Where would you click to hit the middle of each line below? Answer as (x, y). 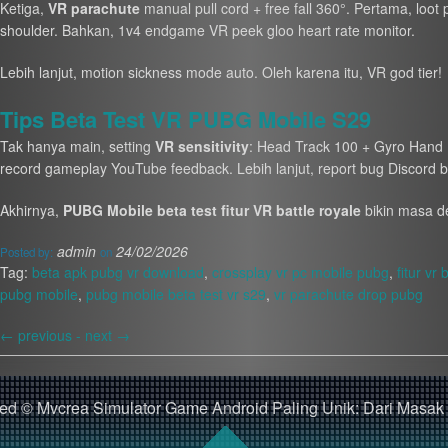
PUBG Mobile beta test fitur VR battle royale (211, 210)
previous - (49, 335)
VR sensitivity (201, 146)
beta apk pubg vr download (117, 272)
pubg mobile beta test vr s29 (175, 294)
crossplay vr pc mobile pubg (300, 272)
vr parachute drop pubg (348, 294)
